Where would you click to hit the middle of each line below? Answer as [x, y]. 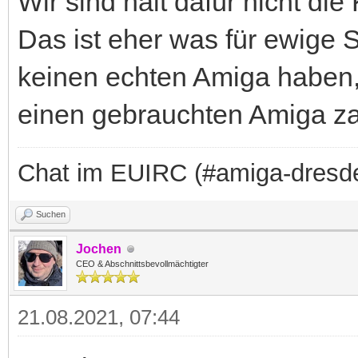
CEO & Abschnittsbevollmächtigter [142, 264]
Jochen [99, 249]
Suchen [51, 215]
